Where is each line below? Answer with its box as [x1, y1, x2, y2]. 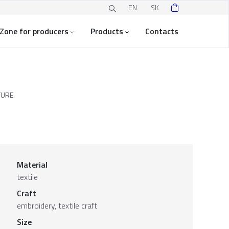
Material [16, 158, 48, 171]
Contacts [145, 25, 178, 37]
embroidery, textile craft [16, 199, 97, 212]
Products [90, 25, 123, 37]
